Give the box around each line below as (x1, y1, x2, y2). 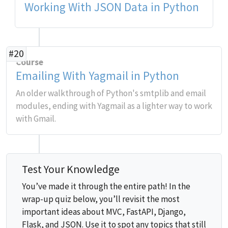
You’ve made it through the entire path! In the (22, 181, 190, 192)
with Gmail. (16, 113, 56, 124)
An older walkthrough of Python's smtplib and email (16, 88, 206, 99)
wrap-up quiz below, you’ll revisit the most (22, 193, 180, 205)
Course (16, 56, 43, 68)
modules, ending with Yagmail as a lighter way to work (16, 100, 212, 111)
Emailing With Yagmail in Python (16, 68, 179, 83)
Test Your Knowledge (22, 162, 120, 176)
